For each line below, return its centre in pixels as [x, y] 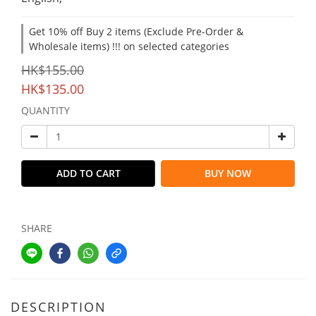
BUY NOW [228, 173]
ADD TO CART [88, 173]
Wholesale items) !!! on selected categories [129, 46]
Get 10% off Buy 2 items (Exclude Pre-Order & [136, 31]
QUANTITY [45, 110]
